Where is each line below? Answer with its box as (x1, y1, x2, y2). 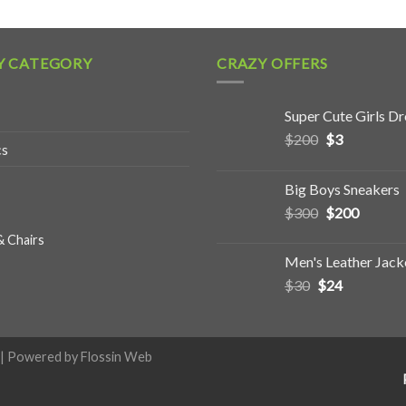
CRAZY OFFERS (217, 54, 328, 72)
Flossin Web (81, 348, 152, 364)
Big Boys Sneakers (285, 179, 400, 198)
